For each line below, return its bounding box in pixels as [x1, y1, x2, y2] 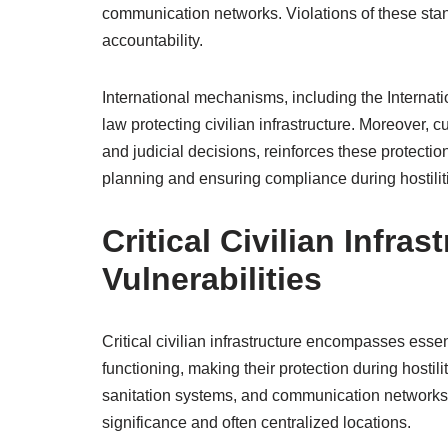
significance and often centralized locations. [102, 414, 411, 431]
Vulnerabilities [102, 261, 322, 297]
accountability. [102, 32, 203, 49]
